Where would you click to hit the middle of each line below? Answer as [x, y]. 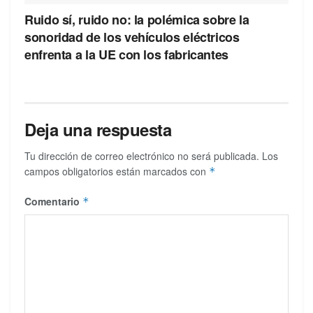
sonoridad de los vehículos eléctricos [132, 37]
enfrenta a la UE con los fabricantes [127, 54]
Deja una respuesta [98, 129]
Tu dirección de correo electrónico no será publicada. [142, 155]
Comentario [53, 201]
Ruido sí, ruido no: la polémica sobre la [137, 19]
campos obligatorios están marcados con [117, 171]
